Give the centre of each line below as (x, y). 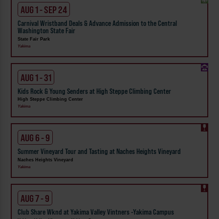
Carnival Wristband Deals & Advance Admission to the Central (98, 24)
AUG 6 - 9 (35, 138)
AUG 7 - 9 (35, 198)
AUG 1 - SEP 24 (44, 10)
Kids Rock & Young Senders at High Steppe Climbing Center (95, 91)
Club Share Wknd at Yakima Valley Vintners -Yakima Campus (96, 212)
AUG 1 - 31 (36, 77)
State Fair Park (34, 39)
